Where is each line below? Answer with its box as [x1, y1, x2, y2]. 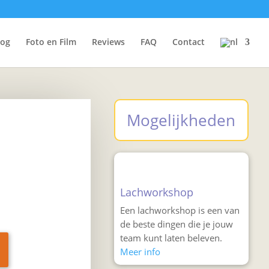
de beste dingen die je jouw [119, 217, 233, 230]
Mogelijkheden [127, 109, 236, 131]
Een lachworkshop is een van [119, 204, 240, 216]
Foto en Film [26, 36, 76, 47]
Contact [172, 36, 205, 47]
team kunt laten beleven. [119, 231, 222, 244]
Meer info [119, 245, 160, 258]
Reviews [92, 36, 125, 47]
